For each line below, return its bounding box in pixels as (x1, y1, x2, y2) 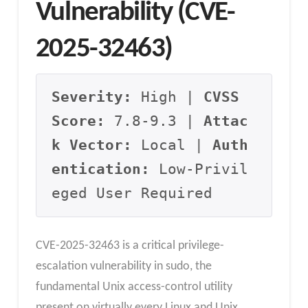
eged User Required (52, 184, 213, 201)
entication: (52, 160, 151, 177)
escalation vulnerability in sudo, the (35, 260, 212, 274)
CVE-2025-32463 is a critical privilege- (35, 239, 224, 253)
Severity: (52, 88, 133, 105)
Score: (52, 112, 106, 129)
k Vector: (52, 136, 133, 153)
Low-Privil (150, 160, 249, 177)
